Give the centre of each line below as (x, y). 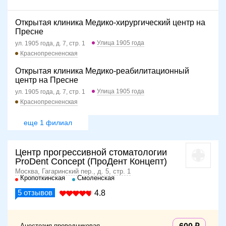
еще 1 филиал (48, 123)
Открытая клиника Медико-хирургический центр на (110, 23)
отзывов (37, 193)
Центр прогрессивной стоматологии (91, 153)
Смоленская (96, 178)
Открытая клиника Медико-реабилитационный (102, 71)
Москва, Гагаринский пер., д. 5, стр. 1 (73, 172)
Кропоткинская (43, 178)
